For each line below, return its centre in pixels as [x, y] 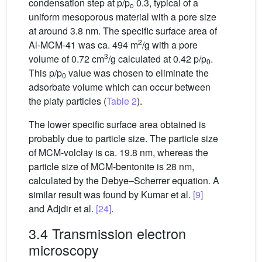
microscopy [64, 249]
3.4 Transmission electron [107, 233]
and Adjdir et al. [62, 208]
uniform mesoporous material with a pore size [123, 16]
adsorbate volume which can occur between [120, 87]
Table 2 [122, 101]
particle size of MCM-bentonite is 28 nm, [111, 166]
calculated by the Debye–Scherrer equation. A [124, 180]
